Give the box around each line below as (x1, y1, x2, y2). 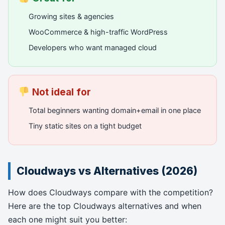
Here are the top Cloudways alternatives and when (8, 201, 201, 211)
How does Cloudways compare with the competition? (8, 187, 213, 197)
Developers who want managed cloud (29, 43, 157, 52)
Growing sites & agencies (29, 12, 114, 21)
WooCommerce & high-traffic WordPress (29, 28, 168, 37)
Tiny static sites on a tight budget (29, 122, 142, 131)
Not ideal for (29, 86, 91, 98)
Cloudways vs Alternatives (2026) (17, 165, 197, 177)
